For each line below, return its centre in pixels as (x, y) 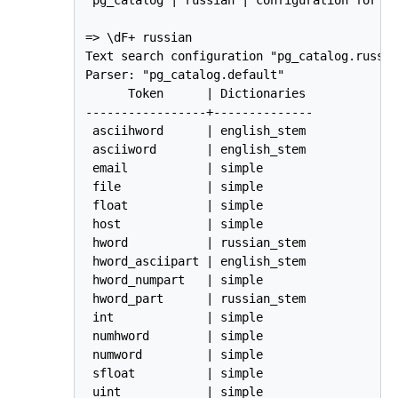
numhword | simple (175, 335)
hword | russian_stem (196, 242)
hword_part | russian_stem (196, 298)
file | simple (175, 186)
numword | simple (175, 354)
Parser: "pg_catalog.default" (185, 74)
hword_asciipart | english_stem (196, 261)
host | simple (175, 223)
